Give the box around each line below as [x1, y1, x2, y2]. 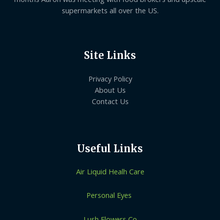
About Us [94, 84, 126, 95]
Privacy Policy [88, 73, 132, 83]
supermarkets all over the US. [61, 5, 159, 15]
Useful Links [77, 142, 143, 155]
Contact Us [91, 96, 129, 106]
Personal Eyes [86, 190, 134, 200]
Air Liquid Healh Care [76, 166, 144, 176]
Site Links [84, 49, 136, 62]
